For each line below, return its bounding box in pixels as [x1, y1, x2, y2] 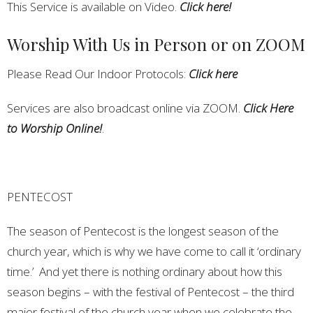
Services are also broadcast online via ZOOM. [7, 100, 240, 117]
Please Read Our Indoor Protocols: [7, 66, 186, 82]
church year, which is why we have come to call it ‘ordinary [7, 243, 301, 260]
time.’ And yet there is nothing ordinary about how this [7, 263, 282, 280]
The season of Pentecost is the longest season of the [7, 223, 279, 240]
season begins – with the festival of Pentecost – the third [7, 284, 294, 300]
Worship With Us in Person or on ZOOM [7, 32, 305, 55]
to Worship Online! [7, 120, 102, 137]
